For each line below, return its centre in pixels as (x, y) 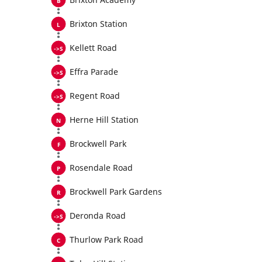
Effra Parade (94, 72)
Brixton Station (99, 24)
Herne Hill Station (104, 120)
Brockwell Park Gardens (116, 192)
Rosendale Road (101, 168)
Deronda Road (98, 216)
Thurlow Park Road (106, 239)
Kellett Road (93, 48)
